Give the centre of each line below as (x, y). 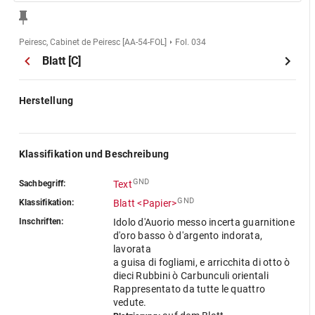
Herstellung (46, 101)
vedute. (130, 302)
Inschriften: (41, 221)
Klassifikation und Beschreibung (94, 154)
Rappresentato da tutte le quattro (189, 289)
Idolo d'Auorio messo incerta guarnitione (204, 222)
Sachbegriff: (42, 184)
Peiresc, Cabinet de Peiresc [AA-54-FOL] (92, 42)
